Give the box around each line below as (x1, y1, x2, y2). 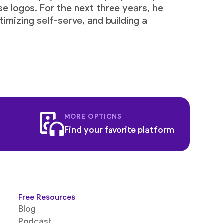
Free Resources (18, 192, 76, 202)
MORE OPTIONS (64, 113, 122, 121)
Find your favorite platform (64, 124, 175, 135)
